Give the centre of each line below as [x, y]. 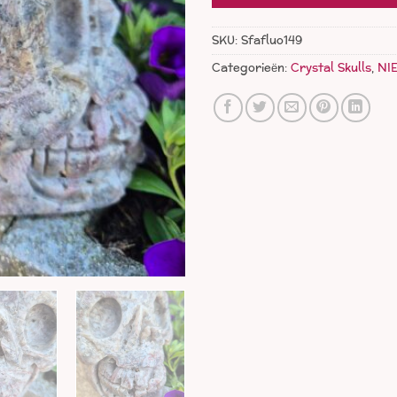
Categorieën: [251, 69]
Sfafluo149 [272, 41]
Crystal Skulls [331, 69]
